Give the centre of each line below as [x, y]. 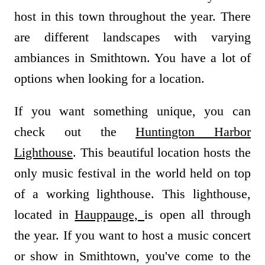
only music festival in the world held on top [132, 173]
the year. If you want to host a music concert [132, 235]
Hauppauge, [110, 215]
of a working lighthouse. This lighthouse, [132, 194]
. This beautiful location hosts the [162, 153]
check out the [75, 132]
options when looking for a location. [111, 79]
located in [45, 215]
